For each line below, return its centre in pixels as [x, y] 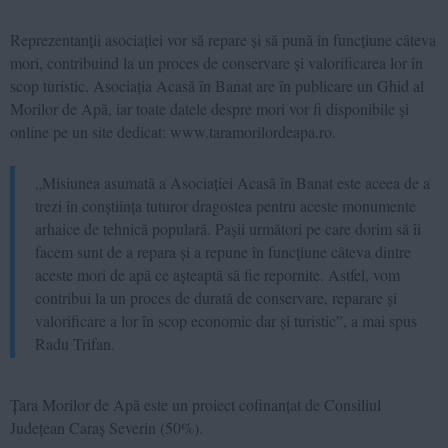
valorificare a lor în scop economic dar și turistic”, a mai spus [226, 320]
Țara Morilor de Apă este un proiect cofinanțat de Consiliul [195, 404]
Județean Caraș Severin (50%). [106, 427]
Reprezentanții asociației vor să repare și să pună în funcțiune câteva [223, 39]
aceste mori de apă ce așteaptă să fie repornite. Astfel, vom [217, 274]
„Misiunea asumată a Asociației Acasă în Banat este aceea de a [232, 182]
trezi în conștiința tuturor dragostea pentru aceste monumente [225, 205]
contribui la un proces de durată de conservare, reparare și [216, 297]
